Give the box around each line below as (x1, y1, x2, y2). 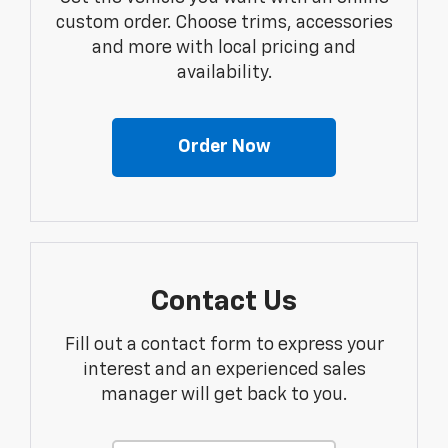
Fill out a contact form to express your (64, 336, 384, 355)
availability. (176, 64, 272, 83)
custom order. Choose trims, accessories (55, 14, 393, 33)
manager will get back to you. (101, 386, 347, 405)
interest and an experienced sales (82, 361, 366, 380)
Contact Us (151, 288, 297, 317)
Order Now (177, 138, 271, 157)
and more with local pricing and (92, 39, 356, 58)
